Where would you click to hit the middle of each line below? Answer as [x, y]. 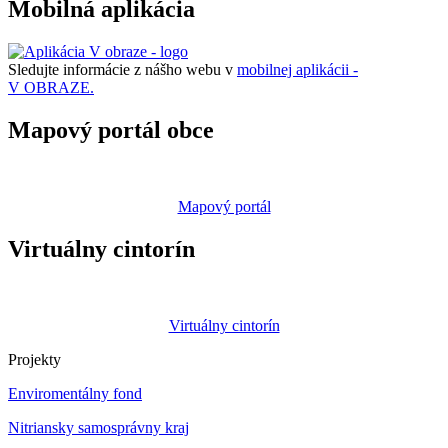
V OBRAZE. [51, 87]
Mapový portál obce [111, 129]
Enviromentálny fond [75, 393]
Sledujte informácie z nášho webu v [122, 69]
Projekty [34, 359]
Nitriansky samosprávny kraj [98, 427]
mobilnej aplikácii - [297, 69]
